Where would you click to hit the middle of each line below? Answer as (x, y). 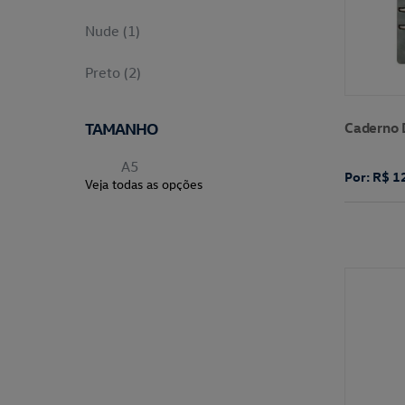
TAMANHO (122, 128)
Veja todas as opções (144, 184)
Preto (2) (113, 72)
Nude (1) (113, 31)
